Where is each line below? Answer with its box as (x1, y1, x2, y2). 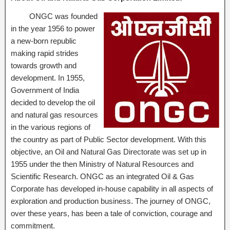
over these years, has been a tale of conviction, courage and (11, 209, 212, 218)
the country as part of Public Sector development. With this (11, 135, 206, 144)
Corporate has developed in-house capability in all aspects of (11, 184, 213, 193)
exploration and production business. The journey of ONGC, (11, 197, 210, 205)
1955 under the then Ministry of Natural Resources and (11, 160, 194, 168)
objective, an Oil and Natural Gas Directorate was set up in (11, 147, 206, 156)
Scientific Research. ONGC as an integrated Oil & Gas (11, 172, 194, 181)
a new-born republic (11, 36, 76, 45)
